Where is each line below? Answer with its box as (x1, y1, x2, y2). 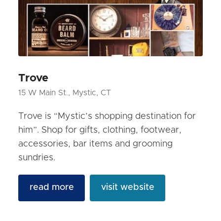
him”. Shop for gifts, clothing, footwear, (18, 125, 182, 135)
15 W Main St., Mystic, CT (18, 88, 111, 97)
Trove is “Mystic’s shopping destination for (18, 111, 196, 121)
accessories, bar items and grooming (18, 139, 173, 148)
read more (29, 183, 74, 192)
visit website (101, 183, 154, 192)
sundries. (18, 153, 56, 162)
